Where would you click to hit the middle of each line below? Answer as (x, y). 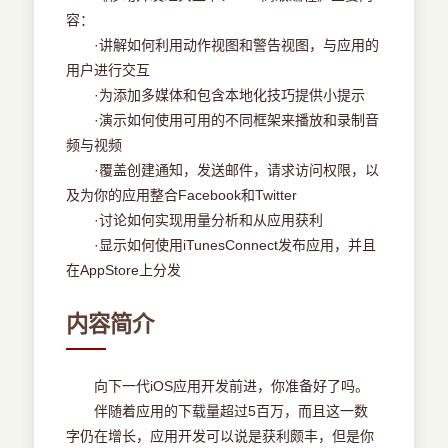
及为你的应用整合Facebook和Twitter (182, 195)
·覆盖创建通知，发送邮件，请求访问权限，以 (223, 170)
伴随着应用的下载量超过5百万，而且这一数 (217, 411)
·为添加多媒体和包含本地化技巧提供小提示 (216, 95)
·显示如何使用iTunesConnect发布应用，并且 (221, 245)
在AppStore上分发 (124, 270)
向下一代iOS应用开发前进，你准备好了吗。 (218, 386)
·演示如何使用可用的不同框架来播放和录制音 (223, 120)
